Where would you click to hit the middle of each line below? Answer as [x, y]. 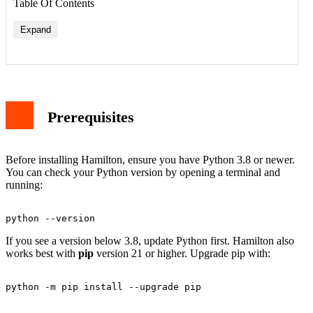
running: [24, 185]
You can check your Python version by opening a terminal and [143, 173]
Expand [36, 29]
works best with [42, 254]
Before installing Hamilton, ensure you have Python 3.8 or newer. [150, 160]
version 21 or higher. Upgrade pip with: [182, 254]
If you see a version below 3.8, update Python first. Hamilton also [150, 241]
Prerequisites [91, 117]
